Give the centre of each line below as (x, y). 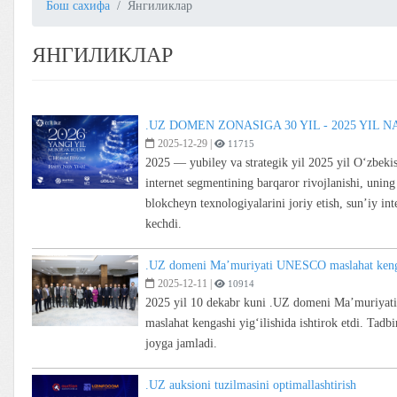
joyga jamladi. (181, 343)
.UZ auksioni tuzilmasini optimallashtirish (251, 385)
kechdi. (163, 224)
